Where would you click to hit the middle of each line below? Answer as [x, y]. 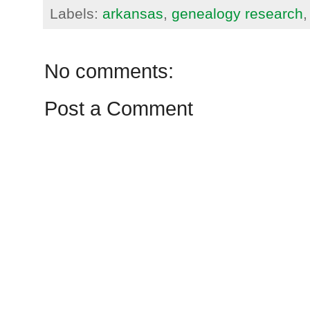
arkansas [133, 14]
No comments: [109, 72]
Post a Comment [119, 109]
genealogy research [237, 14]
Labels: [76, 14]
